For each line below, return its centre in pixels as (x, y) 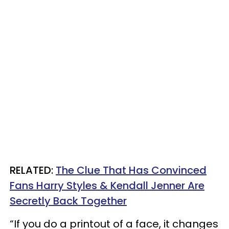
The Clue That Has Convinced (131, 170)
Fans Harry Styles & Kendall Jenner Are (107, 185)
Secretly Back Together (68, 201)
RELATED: (33, 170)
